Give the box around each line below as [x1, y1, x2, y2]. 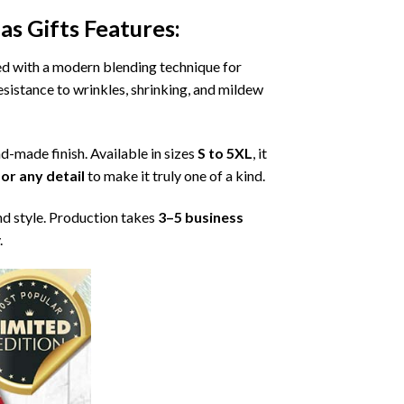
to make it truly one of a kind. [85, 166, 265, 184]
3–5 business [158, 207, 243, 225]
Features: [79, 14, 180, 42]
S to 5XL [197, 143, 252, 161]
